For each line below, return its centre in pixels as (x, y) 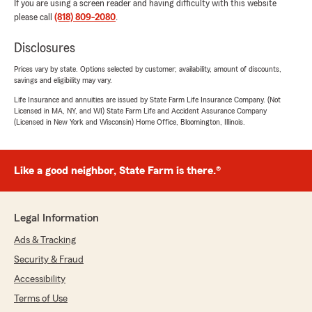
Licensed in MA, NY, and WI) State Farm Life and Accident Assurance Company (140, 111)
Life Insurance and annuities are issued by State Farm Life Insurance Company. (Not (147, 100)
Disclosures (45, 48)
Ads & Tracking (45, 240)
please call (34, 17)
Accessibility (40, 279)
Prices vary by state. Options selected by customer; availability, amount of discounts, (148, 69)
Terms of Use (41, 299)
